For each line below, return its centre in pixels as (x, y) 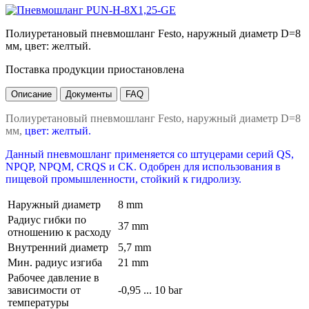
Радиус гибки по (47, 219)
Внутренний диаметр (59, 247)
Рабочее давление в (53, 277)
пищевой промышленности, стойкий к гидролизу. (123, 179)
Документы (89, 94)
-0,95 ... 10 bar (151, 290)
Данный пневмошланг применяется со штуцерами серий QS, (150, 154)
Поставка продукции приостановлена (95, 69)
